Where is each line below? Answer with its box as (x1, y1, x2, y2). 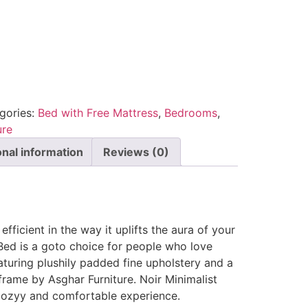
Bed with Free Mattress (37, 105, 158, 120)
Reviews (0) (102, 144, 169, 159)
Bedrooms (164, 105, 217, 120)
